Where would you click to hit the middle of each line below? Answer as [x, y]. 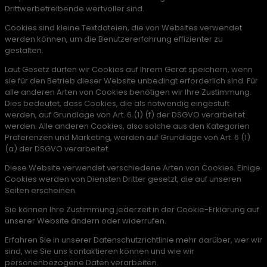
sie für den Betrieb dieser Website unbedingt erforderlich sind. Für [131, 81]
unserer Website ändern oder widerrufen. [86, 221]
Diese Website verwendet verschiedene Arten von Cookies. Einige [133, 168]
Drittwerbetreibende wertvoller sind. [74, 9]
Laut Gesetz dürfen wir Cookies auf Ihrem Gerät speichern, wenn [129, 70]
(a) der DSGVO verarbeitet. [57, 149]
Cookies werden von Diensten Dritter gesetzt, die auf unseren [123, 179]
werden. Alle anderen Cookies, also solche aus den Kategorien [127, 126]
